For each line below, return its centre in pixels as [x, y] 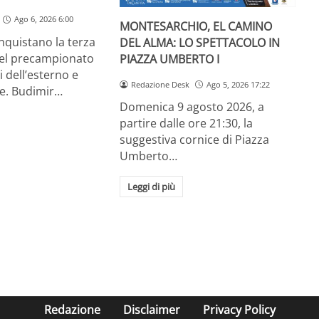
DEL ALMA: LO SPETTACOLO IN [200, 42]
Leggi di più [151, 187]
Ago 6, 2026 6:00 [43, 19]
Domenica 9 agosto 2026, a [192, 107]
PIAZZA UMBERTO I [170, 59]
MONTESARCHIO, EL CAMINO [196, 26]
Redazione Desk [161, 84]
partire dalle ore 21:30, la [187, 124]
